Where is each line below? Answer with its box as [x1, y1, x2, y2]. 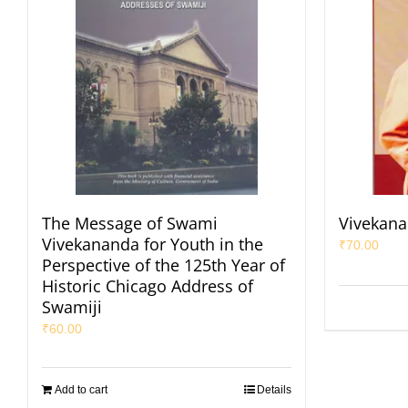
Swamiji [42, 296, 102, 318]
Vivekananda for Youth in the [42, 233, 263, 255]
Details [257, 383, 291, 396]
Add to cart [55, 383, 107, 396]
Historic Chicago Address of [42, 275, 253, 297]
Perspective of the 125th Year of [42, 254, 285, 276]
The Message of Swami [42, 212, 218, 234]
